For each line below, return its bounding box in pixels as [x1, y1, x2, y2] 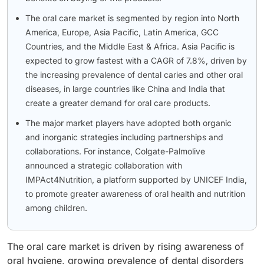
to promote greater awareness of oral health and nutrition [25, 188, 245, 199]
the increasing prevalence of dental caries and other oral [25, 69, 243, 80]
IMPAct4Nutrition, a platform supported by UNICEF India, [25, 174, 247, 184]
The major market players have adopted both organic [25, 117, 232, 128]
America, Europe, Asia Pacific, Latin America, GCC [25, 27, 219, 37]
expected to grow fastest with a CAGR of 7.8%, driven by [25, 55, 247, 65]
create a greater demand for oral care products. [25, 97, 210, 108]
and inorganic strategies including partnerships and [25, 131, 223, 142]
